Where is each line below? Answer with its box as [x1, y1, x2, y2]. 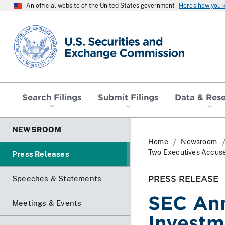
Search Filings [22, 91, 82, 102]
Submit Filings [98, 91, 158, 102]
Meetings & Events [12, 198, 82, 207]
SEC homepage [14, 24, 71, 34]
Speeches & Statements [12, 174, 102, 183]
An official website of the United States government [26, 2, 175, 9]
